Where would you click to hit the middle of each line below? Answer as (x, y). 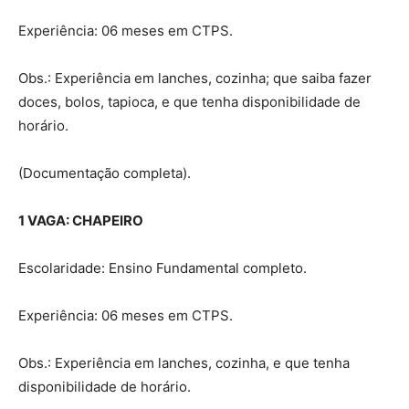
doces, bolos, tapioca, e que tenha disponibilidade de (189, 101)
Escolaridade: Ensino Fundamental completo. (163, 267)
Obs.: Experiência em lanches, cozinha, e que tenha (184, 362)
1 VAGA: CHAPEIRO (81, 220)
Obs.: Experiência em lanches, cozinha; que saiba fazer (195, 78)
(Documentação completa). (105, 173)
